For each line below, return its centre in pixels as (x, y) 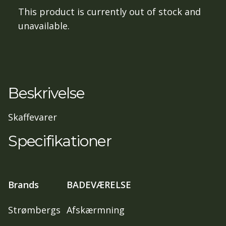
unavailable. (44, 26)
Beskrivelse (46, 93)
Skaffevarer (33, 117)
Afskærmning (96, 210)
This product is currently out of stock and (109, 12)
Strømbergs (34, 210)
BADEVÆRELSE (99, 185)
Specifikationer (60, 141)
